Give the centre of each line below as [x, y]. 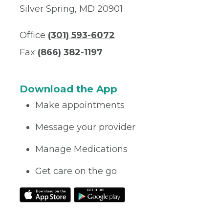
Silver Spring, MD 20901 [71, 9]
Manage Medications [81, 149]
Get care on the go [76, 171]
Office [34, 35]
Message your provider [85, 127]
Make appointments [80, 105]
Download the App [68, 89]
